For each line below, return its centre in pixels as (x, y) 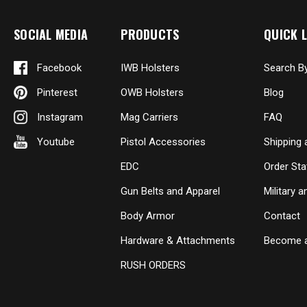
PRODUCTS (150, 34)
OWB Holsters (152, 93)
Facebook (59, 68)
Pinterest (57, 93)
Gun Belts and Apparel (171, 191)
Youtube (56, 142)
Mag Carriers (150, 117)
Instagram (60, 117)
